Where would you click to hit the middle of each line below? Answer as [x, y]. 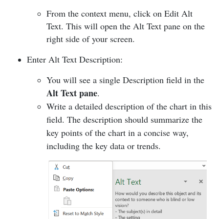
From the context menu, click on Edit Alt [120, 13]
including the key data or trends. [105, 145]
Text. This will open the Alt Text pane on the [126, 26]
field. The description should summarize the [124, 119]
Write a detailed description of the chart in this [129, 106]
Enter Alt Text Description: [76, 59]
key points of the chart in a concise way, [118, 132]
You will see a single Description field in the [125, 79]
